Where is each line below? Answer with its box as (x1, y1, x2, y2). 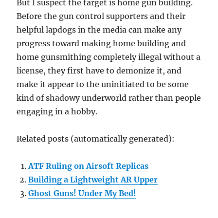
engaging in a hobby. (17, 107, 98, 117)
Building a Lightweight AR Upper (28, 175, 158, 185)
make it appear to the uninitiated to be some (17, 79, 189, 90)
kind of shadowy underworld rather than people (17, 93, 201, 103)
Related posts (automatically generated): (17, 134, 175, 144)
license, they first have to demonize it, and (17, 66, 182, 76)
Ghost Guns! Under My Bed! (28, 188, 137, 199)
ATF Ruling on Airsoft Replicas (28, 161, 149, 171)
